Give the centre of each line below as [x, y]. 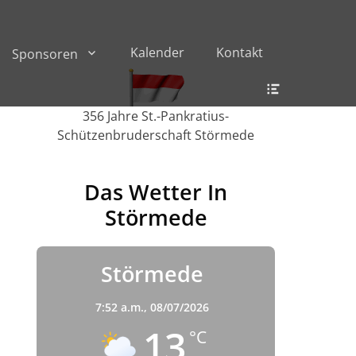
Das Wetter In [156, 192]
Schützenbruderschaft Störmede [156, 135]
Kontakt [240, 52]
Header [304, 79]
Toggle [303, 95]
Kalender [157, 52]
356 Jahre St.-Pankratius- [156, 116]
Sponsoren [45, 54]
